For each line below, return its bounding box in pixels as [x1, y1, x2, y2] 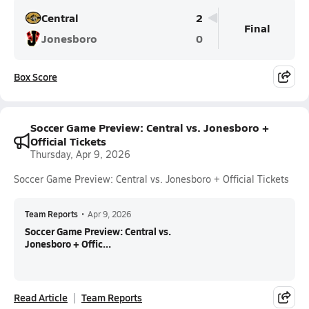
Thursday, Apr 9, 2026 [30, 148, 130, 161]
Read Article [14, 290, 68, 304]
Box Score [14, 70, 57, 83]
